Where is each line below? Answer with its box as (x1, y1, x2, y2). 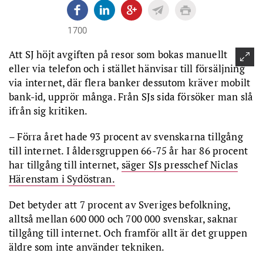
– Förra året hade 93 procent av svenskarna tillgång (9, 130, 243, 143)
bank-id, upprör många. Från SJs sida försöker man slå (9, 90, 254, 103)
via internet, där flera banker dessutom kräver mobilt (9, 76, 251, 89)
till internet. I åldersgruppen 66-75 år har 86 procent (9, 144, 248, 157)
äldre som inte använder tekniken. (9, 240, 165, 254)
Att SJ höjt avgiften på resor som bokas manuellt (9, 48, 228, 61)
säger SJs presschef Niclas (121, 158, 238, 171)
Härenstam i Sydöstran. (9, 172, 115, 186)
